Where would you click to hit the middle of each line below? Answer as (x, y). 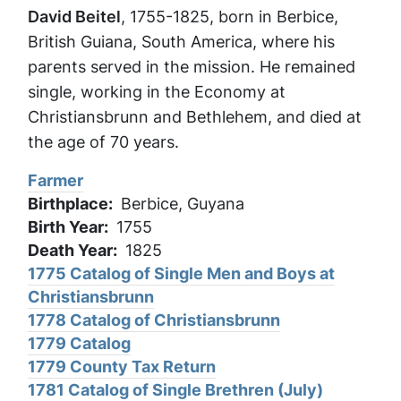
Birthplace (68, 204)
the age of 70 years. (103, 142)
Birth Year (66, 227)
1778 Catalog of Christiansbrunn (154, 320)
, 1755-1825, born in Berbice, (230, 17)
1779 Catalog (79, 343)
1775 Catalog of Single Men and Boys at (181, 273)
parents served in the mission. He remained (192, 67)
